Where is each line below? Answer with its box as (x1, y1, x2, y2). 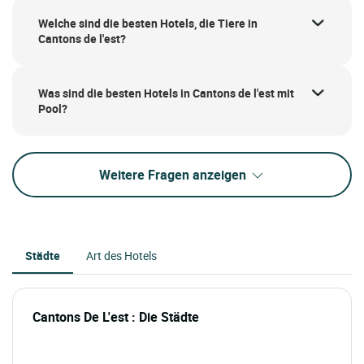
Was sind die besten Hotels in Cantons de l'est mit (38, 84, 294, 101)
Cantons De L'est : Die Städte (32, 308, 199, 327)
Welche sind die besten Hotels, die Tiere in (38, 15, 258, 31)
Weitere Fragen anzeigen (98, 165, 249, 184)
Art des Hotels (86, 248, 157, 264)
